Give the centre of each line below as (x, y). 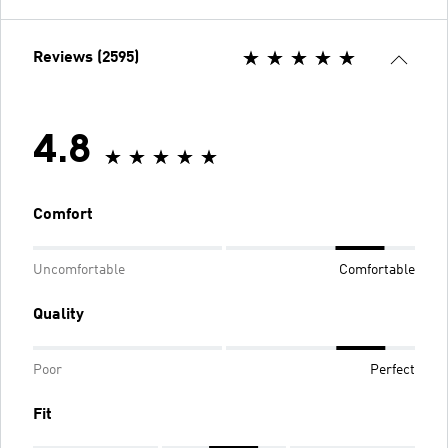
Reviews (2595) (86, 58)
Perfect (392, 370)
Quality (58, 315)
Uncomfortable (79, 270)
